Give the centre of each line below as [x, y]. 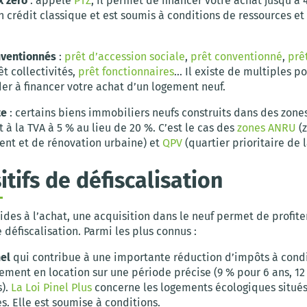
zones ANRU [267, 127]
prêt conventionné [236, 56]
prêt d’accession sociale [125, 56]
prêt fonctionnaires [126, 71]
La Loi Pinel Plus [51, 287]
